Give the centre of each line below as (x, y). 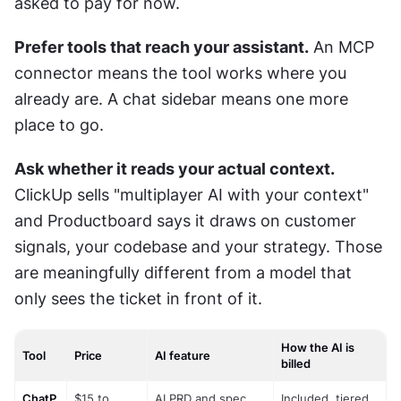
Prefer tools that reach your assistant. (162, 47)
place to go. (59, 124)
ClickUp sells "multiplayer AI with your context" (192, 194)
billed (296, 363)
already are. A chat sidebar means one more (181, 98)
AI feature (183, 355)
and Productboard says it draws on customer (185, 220)
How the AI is (318, 347)
